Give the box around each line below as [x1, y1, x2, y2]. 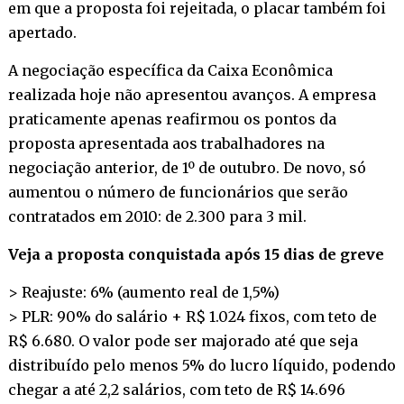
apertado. [7, 23, 77, 41]
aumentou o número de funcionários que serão [7, 182, 348, 201]
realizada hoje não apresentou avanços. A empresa [7, 85, 376, 104]
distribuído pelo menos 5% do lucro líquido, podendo [7, 355, 396, 374]
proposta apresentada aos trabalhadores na [7, 133, 325, 152]
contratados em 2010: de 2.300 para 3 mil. [7, 207, 307, 225]
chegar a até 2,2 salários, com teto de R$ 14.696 [7, 380, 345, 399]
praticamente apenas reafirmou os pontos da [7, 109, 336, 128]
